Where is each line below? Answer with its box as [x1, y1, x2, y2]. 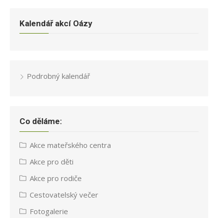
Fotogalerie [30, 206, 68, 216]
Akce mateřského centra [30, 140, 111, 150]
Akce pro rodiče [30, 173, 82, 183]
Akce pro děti [30, 156, 73, 166]
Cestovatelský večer [30, 189, 98, 200]
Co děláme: [19, 116, 62, 127]
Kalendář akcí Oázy [19, 18, 92, 28]
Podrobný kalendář [27, 71, 90, 81]
